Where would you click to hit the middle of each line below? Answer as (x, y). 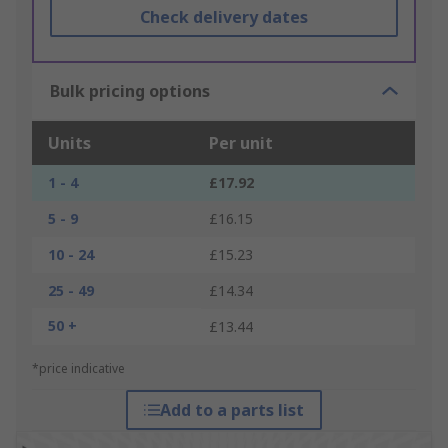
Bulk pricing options (130, 91)
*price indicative (78, 369)
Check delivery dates (223, 17)
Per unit (241, 143)
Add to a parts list (231, 410)
